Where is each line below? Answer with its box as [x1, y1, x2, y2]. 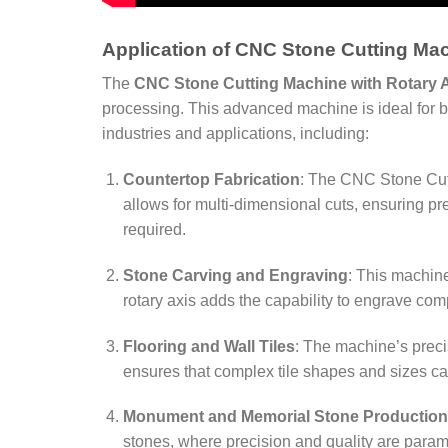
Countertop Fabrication [122, 171, 300, 189]
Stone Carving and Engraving [122, 266, 348, 284]
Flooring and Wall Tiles [122, 337, 295, 355]
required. [122, 221, 186, 239]
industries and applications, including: [102, 125, 369, 143]
